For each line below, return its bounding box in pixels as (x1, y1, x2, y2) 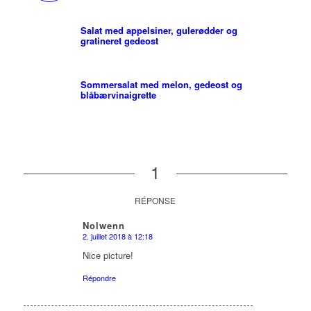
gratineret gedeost (80, 34, 158, 48)
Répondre (82, 272, 116, 284)
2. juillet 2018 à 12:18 (82, 230, 153, 242)
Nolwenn (82, 219, 125, 233)
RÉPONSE (135, 194, 176, 207)
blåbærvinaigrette (80, 88, 156, 102)
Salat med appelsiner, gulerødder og (80, 24, 237, 37)
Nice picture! (82, 249, 133, 262)
